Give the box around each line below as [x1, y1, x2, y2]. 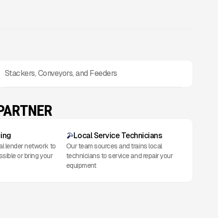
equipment [66, 161, 96, 170]
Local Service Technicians [73, 130, 163, 141]
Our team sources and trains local [66, 142, 162, 151]
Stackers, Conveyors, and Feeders [4, 68, 118, 79]
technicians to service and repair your [66, 151, 173, 161]
